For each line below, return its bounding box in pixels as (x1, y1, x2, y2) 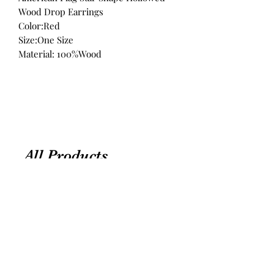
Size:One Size (18, 33, 73, 46)
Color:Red (18, 19, 60, 32)
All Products (24, 146, 108, 164)
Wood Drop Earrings (18, 5, 103, 18)
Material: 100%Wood (18, 47, 102, 60)
